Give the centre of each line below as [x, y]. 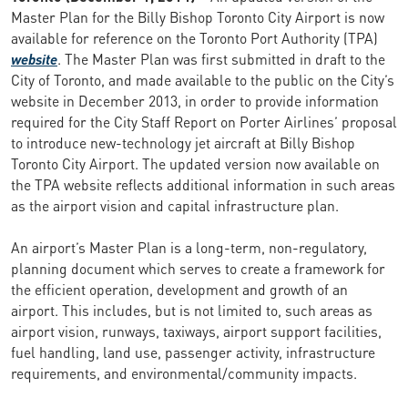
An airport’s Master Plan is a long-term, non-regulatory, [189, 246]
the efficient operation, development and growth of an [179, 288]
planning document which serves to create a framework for [198, 267]
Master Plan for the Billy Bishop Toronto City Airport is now [198, 16]
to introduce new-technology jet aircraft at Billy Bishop [183, 142]
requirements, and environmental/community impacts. [184, 372]
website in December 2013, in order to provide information [195, 100]
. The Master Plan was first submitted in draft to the [221, 58]
